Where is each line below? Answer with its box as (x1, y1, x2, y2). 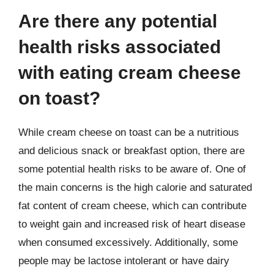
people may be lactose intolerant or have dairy (18, 254, 229, 267)
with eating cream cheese (18, 62, 241, 83)
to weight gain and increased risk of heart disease (18, 218, 245, 230)
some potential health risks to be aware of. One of (18, 163, 246, 175)
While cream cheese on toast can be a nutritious (18, 126, 239, 138)
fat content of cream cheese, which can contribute (18, 199, 246, 212)
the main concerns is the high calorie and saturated (18, 181, 252, 193)
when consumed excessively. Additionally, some (18, 236, 238, 248)
